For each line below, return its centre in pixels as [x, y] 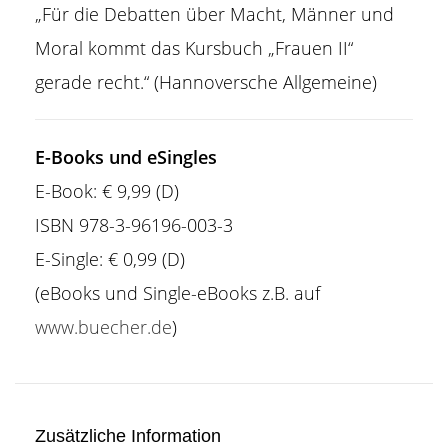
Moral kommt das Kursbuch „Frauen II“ [194, 48]
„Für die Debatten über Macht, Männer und [214, 14]
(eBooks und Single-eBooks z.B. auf [177, 293]
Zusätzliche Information [128, 436]
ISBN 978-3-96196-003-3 [134, 225]
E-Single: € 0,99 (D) [110, 259]
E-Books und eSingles [126, 157]
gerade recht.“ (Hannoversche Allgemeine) [206, 82]
